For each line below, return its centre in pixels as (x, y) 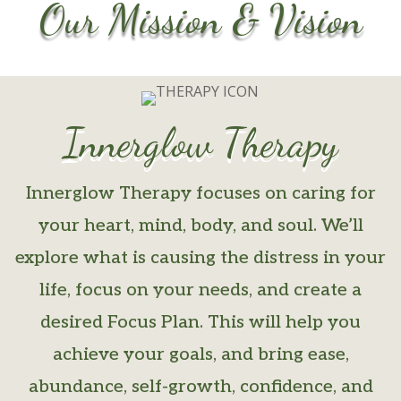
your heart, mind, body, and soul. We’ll (200, 225)
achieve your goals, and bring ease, (200, 354)
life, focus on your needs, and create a (200, 290)
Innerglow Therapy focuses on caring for (200, 193)
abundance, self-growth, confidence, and (200, 386)
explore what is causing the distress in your (200, 257)
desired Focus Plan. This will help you (200, 322)
